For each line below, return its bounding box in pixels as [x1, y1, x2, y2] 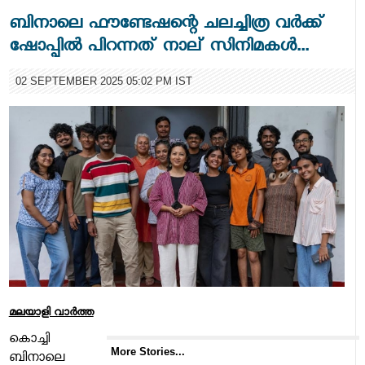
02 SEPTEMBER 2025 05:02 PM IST [15, 75, 192, 88]
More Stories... [110, 345, 185, 358]
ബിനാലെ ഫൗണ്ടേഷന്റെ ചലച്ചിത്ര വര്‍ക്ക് [8, 13, 324, 39]
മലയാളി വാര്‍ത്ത [8, 306, 94, 323]
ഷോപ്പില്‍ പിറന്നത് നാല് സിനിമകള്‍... [8, 36, 309, 62]
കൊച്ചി [8, 332, 50, 351]
